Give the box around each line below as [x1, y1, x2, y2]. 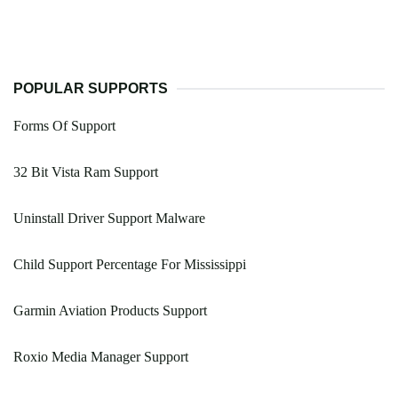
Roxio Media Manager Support [13, 349, 188, 365]
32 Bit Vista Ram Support [13, 164, 158, 180]
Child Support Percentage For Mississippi [13, 257, 246, 273]
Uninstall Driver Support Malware [13, 211, 205, 227]
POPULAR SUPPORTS [13, 81, 168, 97]
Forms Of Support [13, 118, 115, 134]
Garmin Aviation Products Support [13, 303, 207, 319]
